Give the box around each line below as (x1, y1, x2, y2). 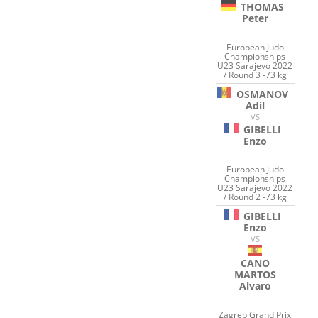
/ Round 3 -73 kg (223, 68, 287, 81)
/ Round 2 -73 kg (223, 191, 287, 204)
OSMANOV (236, 87, 288, 101)
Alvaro (238, 279, 271, 293)
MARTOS (234, 268, 276, 282)
